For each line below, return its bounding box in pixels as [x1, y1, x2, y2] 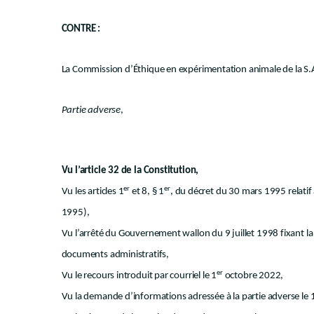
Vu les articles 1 [61, 186, 124, 197]
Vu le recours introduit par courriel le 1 [61, 271, 217, 281]
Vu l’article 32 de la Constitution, [61, 165, 199, 176]
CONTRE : [61, 24, 101, 34]
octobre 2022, [222, 271, 284, 281]
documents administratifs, [61, 250, 170, 260]
